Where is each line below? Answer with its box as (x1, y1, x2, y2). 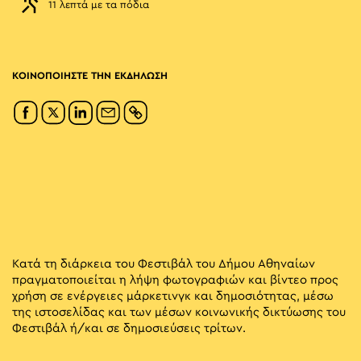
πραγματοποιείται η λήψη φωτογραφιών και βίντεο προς (12, 274, 338, 287)
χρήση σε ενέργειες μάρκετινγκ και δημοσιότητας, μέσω (12, 290, 334, 303)
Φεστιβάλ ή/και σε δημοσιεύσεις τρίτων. (12, 322, 246, 335)
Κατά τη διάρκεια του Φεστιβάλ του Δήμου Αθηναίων (12, 258, 315, 271)
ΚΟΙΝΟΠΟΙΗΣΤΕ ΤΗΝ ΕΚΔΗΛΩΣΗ (12, 71, 168, 81)
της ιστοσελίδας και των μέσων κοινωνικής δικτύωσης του (12, 306, 346, 319)
